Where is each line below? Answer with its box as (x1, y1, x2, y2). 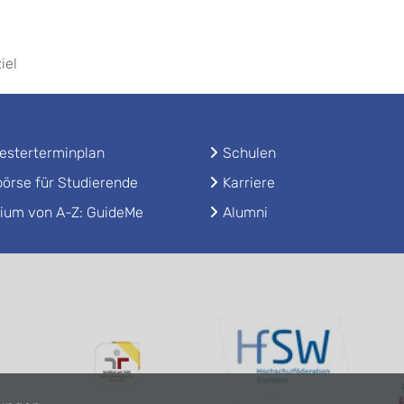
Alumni (223, 204, 268, 221)
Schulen (223, 144, 276, 161)
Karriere (223, 174, 275, 191)
